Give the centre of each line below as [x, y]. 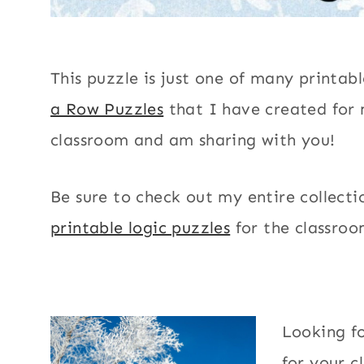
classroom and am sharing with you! [193, 139]
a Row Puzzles [107, 108]
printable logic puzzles [141, 227]
